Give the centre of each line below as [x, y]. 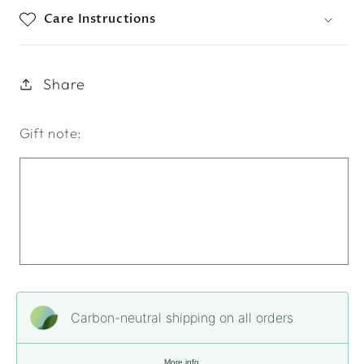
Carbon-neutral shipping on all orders [182, 317]
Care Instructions [100, 18]
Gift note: [50, 132]
